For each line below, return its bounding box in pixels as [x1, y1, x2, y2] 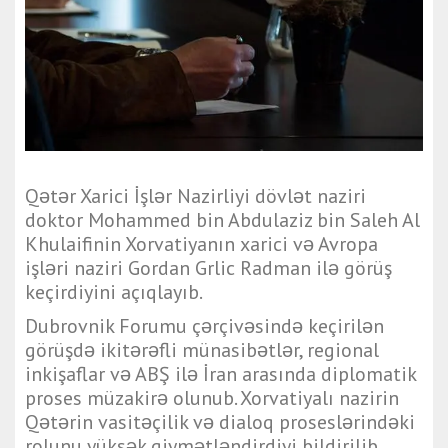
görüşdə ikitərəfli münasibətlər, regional [25, 337, 379, 364]
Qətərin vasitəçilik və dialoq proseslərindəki [25, 409, 415, 436]
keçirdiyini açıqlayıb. [25, 279, 203, 306]
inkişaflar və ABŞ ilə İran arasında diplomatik [25, 361, 416, 388]
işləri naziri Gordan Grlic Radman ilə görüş [25, 255, 392, 282]
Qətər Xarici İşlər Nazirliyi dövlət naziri [25, 183, 366, 210]
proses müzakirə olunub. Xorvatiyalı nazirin [25, 385, 399, 412]
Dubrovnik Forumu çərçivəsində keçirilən [25, 313, 384, 340]
